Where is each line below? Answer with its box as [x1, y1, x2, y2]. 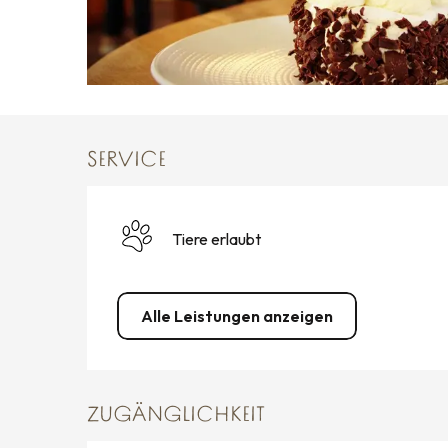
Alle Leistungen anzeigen [141, 305, 334, 326]
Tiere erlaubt [172, 228, 262, 249]
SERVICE [87, 149, 167, 171]
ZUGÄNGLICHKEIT [87, 404, 266, 426]
